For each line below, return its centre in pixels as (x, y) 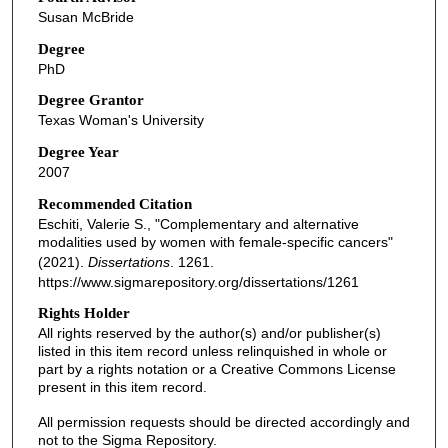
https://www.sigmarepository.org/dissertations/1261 (198, 281)
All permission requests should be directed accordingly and (223, 421)
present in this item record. (122, 387)
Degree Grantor (90, 100)
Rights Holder (83, 313)
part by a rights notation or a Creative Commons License (216, 369)
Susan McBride (85, 16)
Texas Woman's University (120, 120)
